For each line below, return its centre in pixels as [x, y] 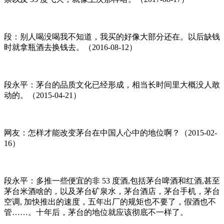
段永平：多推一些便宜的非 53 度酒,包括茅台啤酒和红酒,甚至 [112, 180]
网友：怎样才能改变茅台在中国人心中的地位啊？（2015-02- [110, 132]
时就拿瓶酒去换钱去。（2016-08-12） [70, 47]
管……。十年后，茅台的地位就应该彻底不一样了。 [96, 212]
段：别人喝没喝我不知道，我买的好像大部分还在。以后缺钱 [112, 36]
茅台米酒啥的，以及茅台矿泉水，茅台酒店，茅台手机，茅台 [112, 191]
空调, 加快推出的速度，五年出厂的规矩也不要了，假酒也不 [110, 201]
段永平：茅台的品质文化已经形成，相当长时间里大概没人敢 [112, 84]
